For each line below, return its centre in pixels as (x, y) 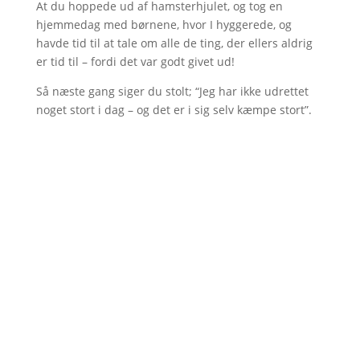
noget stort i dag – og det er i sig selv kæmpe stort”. (174, 110)
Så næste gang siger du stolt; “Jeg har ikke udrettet (172, 91)
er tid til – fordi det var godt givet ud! (135, 61)
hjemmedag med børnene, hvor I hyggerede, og (164, 25)
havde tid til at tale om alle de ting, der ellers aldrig (174, 43)
